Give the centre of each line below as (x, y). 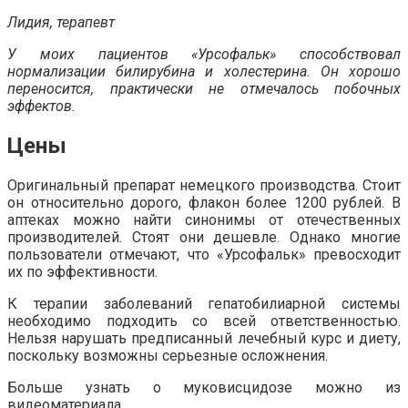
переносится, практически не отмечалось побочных (204, 88)
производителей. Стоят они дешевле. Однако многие (204, 237)
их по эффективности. (82, 271)
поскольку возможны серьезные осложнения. (168, 355)
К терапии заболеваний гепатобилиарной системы (204, 303)
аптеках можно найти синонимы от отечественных (204, 219)
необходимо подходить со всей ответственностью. (204, 321)
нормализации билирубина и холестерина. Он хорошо (204, 71)
